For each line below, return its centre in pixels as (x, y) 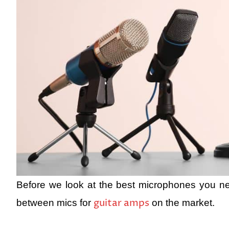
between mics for (55, 203)
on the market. (182, 203)
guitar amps (121, 203)
